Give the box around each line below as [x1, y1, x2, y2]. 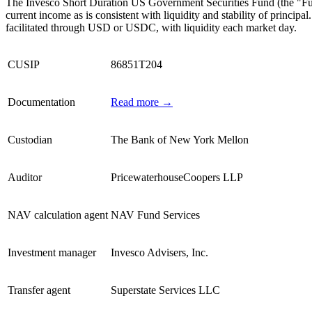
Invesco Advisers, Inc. [111, 247, 208, 259]
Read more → [111, 96, 173, 109]
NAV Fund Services [111, 209, 200, 221]
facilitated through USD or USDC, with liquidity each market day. [6, 22, 297, 34]
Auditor [8, 171, 42, 184]
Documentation [8, 96, 75, 109]
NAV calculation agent [8, 209, 108, 221]
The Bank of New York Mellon [111, 134, 249, 146]
